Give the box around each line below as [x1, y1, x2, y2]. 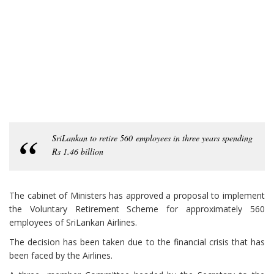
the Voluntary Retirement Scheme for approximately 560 [9, 203, 265, 215]
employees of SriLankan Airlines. [9, 217, 137, 229]
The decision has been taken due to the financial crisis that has [9, 236, 265, 248]
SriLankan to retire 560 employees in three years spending [52, 132, 253, 144]
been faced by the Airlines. [9, 250, 113, 262]
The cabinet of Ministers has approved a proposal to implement [9, 190, 265, 202]
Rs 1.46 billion [52, 146, 103, 158]
